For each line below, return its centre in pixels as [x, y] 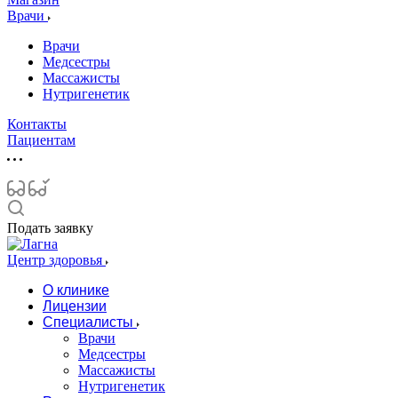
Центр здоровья [56, 260]
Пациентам [41, 140]
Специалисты [88, 322]
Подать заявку [50, 228]
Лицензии [75, 306]
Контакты [37, 124]
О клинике [76, 290]
